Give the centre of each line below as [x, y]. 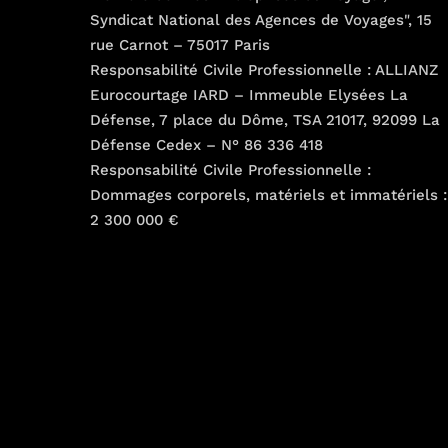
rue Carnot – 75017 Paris [180, 44]
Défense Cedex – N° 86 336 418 [206, 144]
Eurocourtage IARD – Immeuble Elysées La [249, 94]
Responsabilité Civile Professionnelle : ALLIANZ [264, 69]
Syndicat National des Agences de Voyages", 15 [261, 19]
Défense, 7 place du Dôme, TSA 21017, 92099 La [265, 119]
